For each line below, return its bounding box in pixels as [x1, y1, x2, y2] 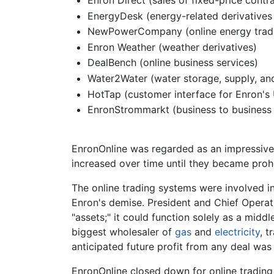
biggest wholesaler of [72, 226, 175, 239]
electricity [215, 226, 260, 239]
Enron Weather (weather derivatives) [87, 40, 257, 53]
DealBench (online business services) [87, 56, 258, 69]
